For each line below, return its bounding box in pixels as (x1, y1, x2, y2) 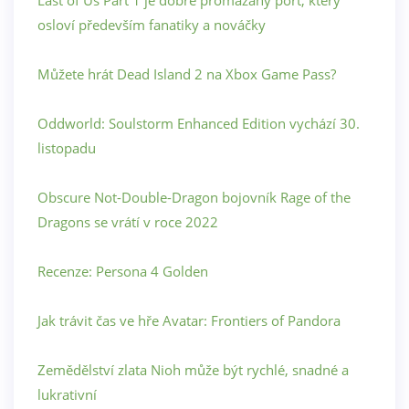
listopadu (37, 139, 96, 158)
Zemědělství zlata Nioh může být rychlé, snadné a (37, 361, 349, 380)
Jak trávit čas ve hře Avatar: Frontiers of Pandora (37, 311, 341, 330)
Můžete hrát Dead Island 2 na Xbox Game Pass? (37, 65, 336, 84)
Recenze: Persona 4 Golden (37, 262, 208, 281)
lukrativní (37, 385, 97, 404)
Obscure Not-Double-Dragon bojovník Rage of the (37, 188, 351, 207)
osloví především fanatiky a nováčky (37, 16, 266, 35)
